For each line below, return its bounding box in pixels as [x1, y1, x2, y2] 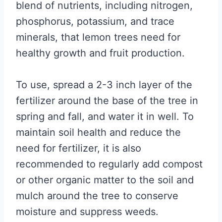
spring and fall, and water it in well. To [16, 111, 194, 122]
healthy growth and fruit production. [16, 47, 185, 59]
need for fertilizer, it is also [16, 142, 141, 154]
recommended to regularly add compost [16, 158, 203, 170]
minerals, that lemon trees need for [16, 31, 180, 43]
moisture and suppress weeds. [16, 206, 159, 218]
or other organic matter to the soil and [16, 174, 194, 186]
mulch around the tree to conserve [16, 190, 178, 202]
